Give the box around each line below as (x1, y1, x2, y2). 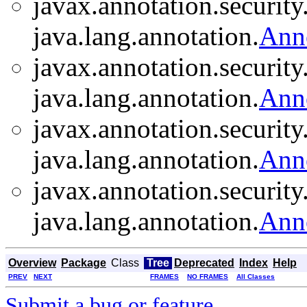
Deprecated (174, 256, 234, 269)
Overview (8, 256, 56, 269)
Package (61, 256, 106, 269)
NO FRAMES (187, 272, 228, 280)
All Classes (236, 272, 275, 280)
